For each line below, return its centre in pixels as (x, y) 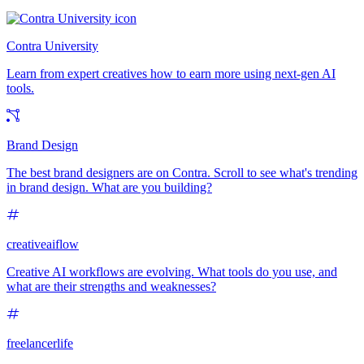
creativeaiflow (43, 245)
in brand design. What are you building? (109, 188)
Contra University (52, 46)
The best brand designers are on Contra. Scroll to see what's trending (182, 173)
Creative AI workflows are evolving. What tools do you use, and (172, 272)
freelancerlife (40, 344)
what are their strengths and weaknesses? (111, 287)
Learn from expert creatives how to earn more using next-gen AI (171, 74)
